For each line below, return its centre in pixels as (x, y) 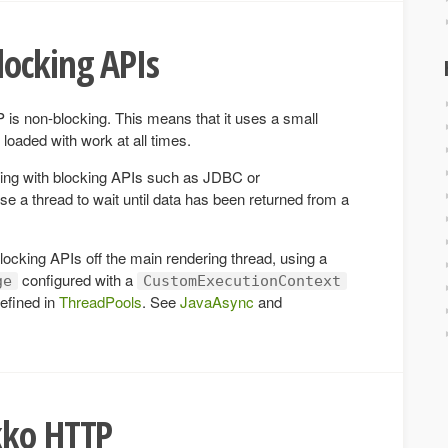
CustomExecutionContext (242, 280)
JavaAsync (217, 301)
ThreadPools (100, 301)
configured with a (77, 279)
